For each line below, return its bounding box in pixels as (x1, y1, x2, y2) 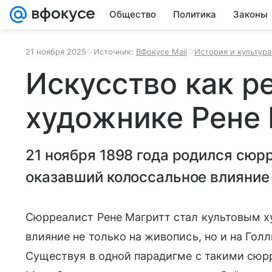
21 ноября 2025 (25, 47, 86, 56)
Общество (109, 8, 156, 20)
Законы (233, 8, 268, 20)
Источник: (93, 47, 136, 56)
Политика (173, 8, 216, 20)
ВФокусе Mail (136, 47, 187, 56)
